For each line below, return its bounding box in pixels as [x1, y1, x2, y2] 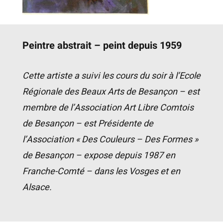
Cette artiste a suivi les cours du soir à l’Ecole [22, 69, 201, 83]
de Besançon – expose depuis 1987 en [22, 149, 175, 163]
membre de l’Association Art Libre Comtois [22, 101, 194, 115]
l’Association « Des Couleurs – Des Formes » [22, 133, 198, 147]
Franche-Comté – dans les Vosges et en [22, 165, 180, 179]
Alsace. [22, 181, 52, 195]
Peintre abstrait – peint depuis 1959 [22, 38, 182, 53]
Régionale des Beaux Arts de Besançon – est [22, 85, 200, 99]
